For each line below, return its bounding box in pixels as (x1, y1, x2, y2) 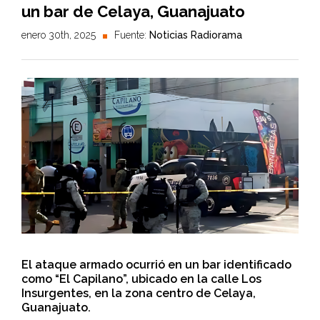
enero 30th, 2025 (21, 29, 96, 41)
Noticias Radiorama (149, 29, 242, 41)
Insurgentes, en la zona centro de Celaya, (21, 286, 256, 301)
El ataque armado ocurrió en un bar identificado (21, 258, 291, 272)
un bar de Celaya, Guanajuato (21, 2, 245, 21)
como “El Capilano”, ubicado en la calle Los (21, 272, 261, 286)
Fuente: (114, 29, 149, 41)
